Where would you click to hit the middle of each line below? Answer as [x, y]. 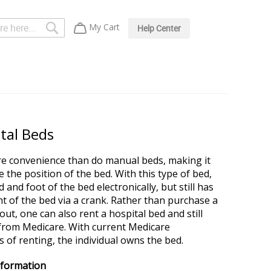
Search [71, 26]
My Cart [104, 27]
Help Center [159, 28]
